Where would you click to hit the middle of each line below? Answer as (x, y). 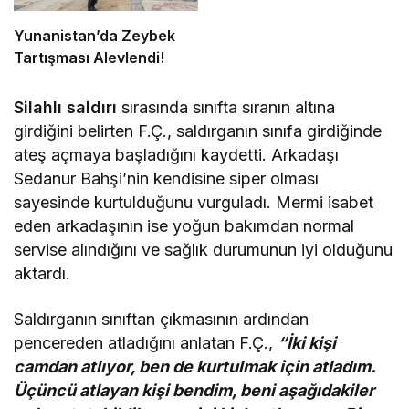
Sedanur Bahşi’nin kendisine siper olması (167, 178)
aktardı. (42, 273)
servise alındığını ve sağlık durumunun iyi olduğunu (204, 249)
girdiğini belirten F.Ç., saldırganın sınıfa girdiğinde (198, 131)
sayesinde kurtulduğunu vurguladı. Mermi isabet (194, 202)
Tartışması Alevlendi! (89, 57)
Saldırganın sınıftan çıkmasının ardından (162, 319)
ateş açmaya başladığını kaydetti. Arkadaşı (177, 154)
